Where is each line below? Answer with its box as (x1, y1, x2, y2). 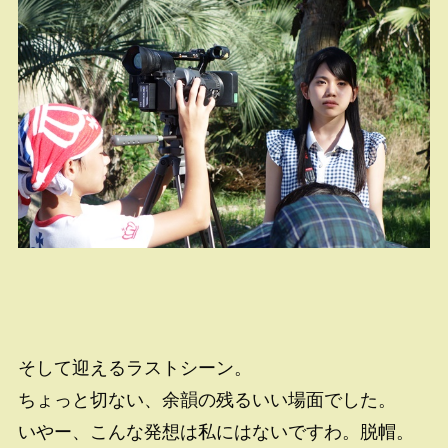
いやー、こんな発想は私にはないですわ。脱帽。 (17, 422, 414, 443)
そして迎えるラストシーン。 (17, 358, 252, 379)
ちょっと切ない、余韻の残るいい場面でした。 (17, 390, 396, 411)
